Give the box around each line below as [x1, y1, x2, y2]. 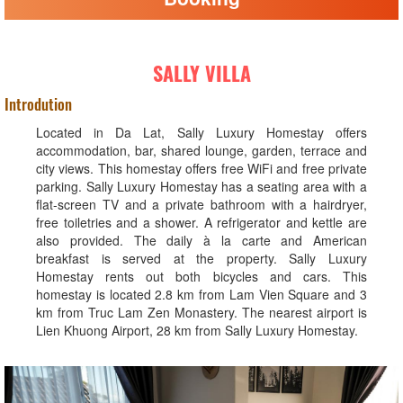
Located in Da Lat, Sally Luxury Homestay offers [36, 123, 367, 141]
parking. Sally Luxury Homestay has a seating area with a [36, 177, 367, 195]
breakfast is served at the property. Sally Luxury [36, 249, 367, 267]
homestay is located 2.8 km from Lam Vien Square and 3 [36, 285, 367, 303]
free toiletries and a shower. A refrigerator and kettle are [36, 213, 367, 231]
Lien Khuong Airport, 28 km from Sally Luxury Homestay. [36, 321, 358, 339]
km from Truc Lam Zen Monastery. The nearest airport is [36, 303, 367, 321]
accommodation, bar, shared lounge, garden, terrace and [36, 141, 367, 159]
